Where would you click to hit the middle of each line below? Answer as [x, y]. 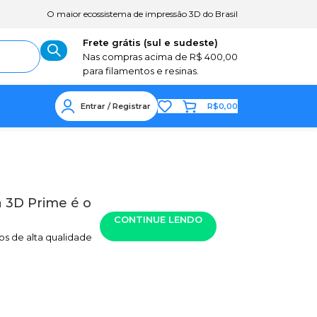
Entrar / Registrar [116, 106]
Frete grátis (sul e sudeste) [150, 42]
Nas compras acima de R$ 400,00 [160, 57]
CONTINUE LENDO [158, 219]
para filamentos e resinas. [141, 71]
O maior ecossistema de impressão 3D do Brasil [142, 14]
